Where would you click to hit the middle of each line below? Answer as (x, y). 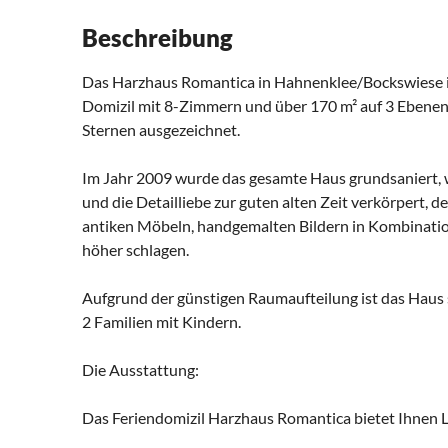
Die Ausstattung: (140, 370)
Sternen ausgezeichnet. (161, 130)
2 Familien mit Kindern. (161, 322)
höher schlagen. (135, 250)
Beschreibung (157, 38)
